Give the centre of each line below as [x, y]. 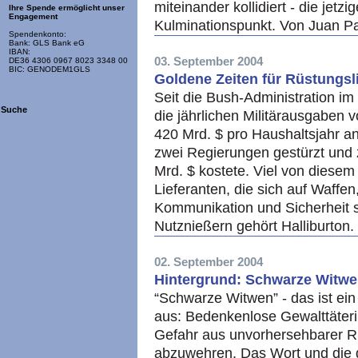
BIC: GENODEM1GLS [50, 70]
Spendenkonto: [38, 34]
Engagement [33, 17]
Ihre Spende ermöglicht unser [67, 8]
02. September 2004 [209, 262]
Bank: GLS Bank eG [47, 43]
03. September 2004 [209, 61]
